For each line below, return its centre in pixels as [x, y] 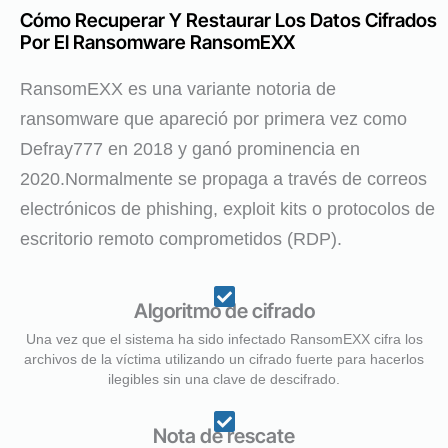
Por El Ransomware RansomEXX [157, 43]
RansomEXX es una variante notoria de [178, 89]
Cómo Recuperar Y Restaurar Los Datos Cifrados [228, 21]
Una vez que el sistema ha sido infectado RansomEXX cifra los [224, 339]
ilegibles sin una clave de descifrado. [224, 379]
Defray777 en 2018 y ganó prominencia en [190, 149]
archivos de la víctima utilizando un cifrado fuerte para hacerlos [224, 359]
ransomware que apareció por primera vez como [213, 119]
